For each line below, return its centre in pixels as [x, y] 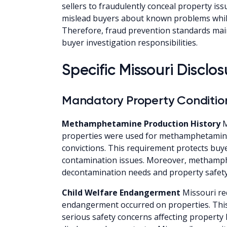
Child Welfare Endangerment [121, 192]
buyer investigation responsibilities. [130, 42]
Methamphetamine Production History [141, 123]
